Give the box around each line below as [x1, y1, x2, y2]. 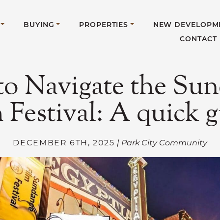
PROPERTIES [79, 20, 129, 28]
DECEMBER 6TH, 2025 [13, 137, 115, 147]
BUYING [24, 20, 55, 28]
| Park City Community [116, 137, 207, 147]
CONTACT [180, 34, 217, 43]
